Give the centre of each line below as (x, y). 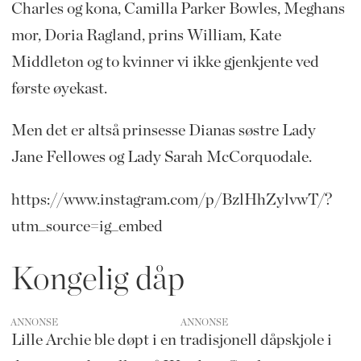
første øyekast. (59, 88)
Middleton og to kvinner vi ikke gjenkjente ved (165, 62)
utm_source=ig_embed (87, 227)
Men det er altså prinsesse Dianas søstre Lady (163, 131)
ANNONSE (35, 323)
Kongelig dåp (98, 280)
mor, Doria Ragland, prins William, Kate (146, 35)
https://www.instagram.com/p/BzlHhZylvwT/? (171, 200)
